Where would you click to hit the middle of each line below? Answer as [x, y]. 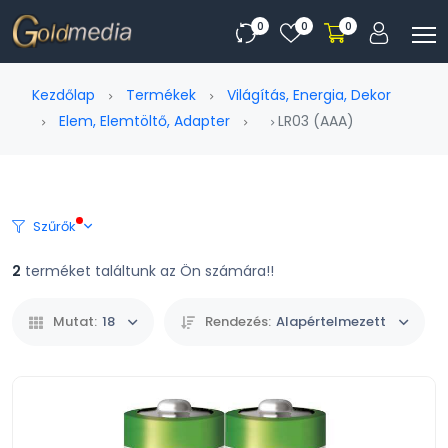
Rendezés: [238, 321]
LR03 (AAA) [314, 121]
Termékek [161, 95]
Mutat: [75, 321]
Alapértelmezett [331, 321]
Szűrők [54, 226]
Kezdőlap [63, 95]
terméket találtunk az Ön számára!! [147, 271]
